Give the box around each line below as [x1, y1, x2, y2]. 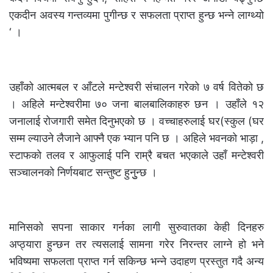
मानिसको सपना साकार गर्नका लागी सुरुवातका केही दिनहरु [9, 221, 264, 234]
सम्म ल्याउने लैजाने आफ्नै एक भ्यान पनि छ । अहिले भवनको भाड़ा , [9, 132, 264, 145]
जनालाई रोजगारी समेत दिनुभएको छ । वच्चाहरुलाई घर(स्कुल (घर [9, 115, 264, 128]
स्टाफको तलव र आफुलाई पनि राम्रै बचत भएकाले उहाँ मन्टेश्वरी [9, 149, 264, 162]
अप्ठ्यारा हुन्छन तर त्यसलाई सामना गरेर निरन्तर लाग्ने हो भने [9, 238, 264, 251]
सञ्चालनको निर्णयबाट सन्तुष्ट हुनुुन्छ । [9, 166, 157, 179]
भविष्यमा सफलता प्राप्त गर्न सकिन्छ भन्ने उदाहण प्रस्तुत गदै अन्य [9, 255, 264, 268]
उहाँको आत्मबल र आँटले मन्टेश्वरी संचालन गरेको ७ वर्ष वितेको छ [9, 80, 264, 94]
